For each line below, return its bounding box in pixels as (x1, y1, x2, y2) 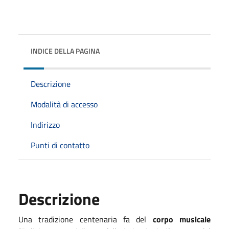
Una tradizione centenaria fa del (18, 213, 153, 225)
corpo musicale (152, 213, 211, 225)
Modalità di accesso (31, 98, 98, 110)
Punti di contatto (31, 139, 89, 151)
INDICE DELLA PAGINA (31, 45, 100, 56)
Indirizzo (31, 118, 60, 131)
